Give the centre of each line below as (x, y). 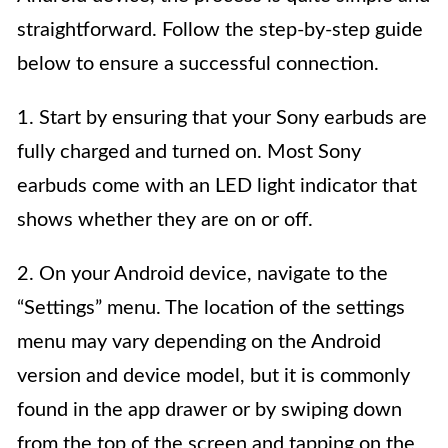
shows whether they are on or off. (165, 220)
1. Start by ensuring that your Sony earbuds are (222, 118)
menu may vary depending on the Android (199, 342)
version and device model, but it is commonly (213, 376)
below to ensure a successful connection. (198, 64)
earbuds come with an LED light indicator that (217, 186)
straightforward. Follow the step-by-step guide (220, 30)
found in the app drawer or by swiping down (209, 410)
